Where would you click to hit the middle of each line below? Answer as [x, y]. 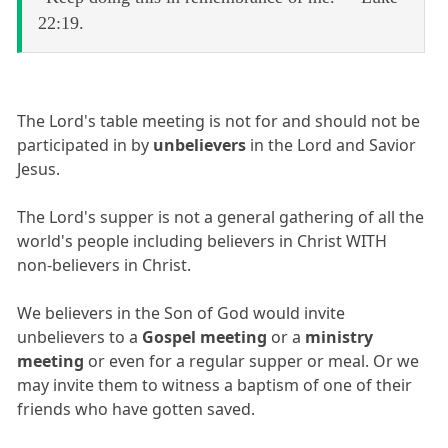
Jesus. [39, 169]
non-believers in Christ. [104, 265]
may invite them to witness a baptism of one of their [215, 385]
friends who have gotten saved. [136, 409]
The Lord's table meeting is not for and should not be [219, 121]
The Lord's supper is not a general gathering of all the [221, 217]
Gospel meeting [207, 337]
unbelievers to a [80, 337]
